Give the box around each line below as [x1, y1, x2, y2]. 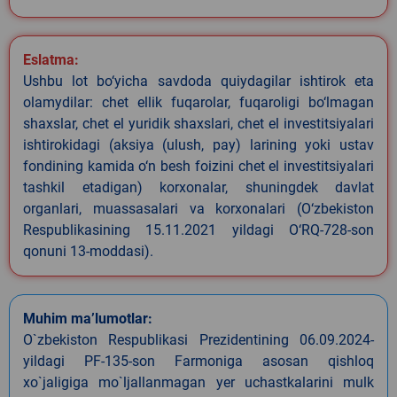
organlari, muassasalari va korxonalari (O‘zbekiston [23, 199, 374, 217]
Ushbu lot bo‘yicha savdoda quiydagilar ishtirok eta [23, 72, 374, 90]
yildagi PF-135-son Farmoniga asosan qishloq [23, 352, 374, 370]
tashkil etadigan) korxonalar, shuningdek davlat [23, 178, 374, 196]
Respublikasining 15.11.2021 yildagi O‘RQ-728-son [23, 221, 374, 238]
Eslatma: [23, 51, 79, 68]
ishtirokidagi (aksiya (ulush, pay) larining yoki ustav [23, 136, 374, 153]
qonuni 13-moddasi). [23, 242, 153, 260]
